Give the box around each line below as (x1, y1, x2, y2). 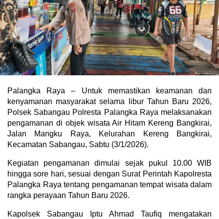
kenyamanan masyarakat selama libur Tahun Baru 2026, (7, 97, 212, 106)
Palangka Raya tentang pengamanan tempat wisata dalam (7, 180, 212, 189)
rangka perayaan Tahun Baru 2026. (7, 191, 130, 199)
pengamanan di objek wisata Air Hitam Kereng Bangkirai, (7, 119, 212, 127)
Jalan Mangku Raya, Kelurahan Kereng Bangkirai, (7, 130, 212, 138)
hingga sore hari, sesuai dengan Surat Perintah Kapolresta (7, 170, 212, 178)
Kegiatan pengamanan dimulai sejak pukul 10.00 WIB (7, 159, 212, 167)
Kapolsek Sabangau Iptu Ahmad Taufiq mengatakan (7, 210, 212, 218)
